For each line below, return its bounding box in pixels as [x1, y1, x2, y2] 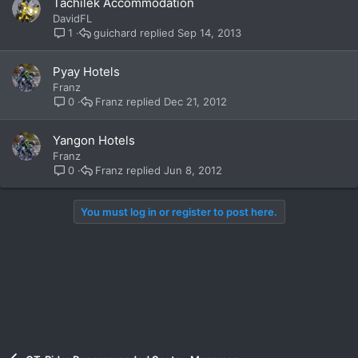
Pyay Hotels [53, 64, 120, 79]
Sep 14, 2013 [177, 26, 242, 39]
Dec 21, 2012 [164, 94, 228, 108]
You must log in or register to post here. [80, 205, 277, 218]
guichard [93, 26, 137, 39]
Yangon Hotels [53, 133, 135, 148]
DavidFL [53, 12, 92, 25]
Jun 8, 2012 [164, 163, 223, 177]
